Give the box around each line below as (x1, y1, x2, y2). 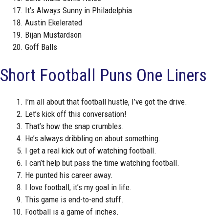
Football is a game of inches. (25, 207, 119, 217)
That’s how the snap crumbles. (25, 121, 124, 131)
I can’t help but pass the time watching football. (25, 158, 179, 168)
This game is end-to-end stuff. (25, 195, 124, 205)
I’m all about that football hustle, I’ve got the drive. (25, 97, 187, 107)
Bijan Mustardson (25, 29, 82, 40)
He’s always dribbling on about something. (25, 133, 161, 144)
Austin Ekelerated (25, 17, 82, 27)
